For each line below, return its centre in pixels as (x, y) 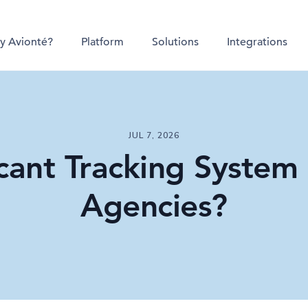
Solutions (175, 42)
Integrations (257, 42)
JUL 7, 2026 (154, 135)
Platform (102, 42)
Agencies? (154, 206)
